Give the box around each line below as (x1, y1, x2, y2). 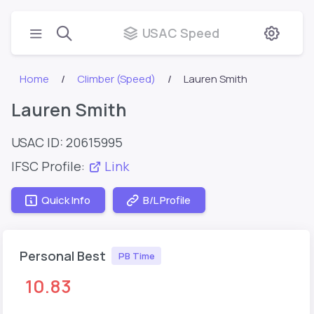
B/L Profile (142, 192, 191, 207)
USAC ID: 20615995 (11, 134, 123, 151)
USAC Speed (142, 24, 219, 41)
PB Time (118, 249, 155, 262)
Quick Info (41, 192, 91, 207)
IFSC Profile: (11, 158, 88, 175)
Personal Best (20, 247, 106, 265)
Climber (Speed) (77, 71, 156, 86)
